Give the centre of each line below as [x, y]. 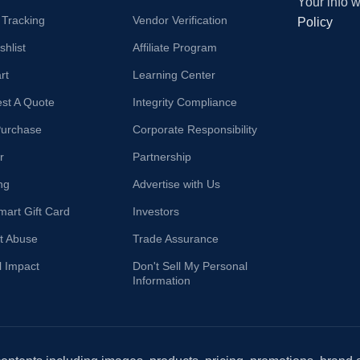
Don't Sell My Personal [190, 266]
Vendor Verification [180, 20]
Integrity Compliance [185, 102]
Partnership [162, 156]
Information [162, 280]
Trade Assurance [176, 238]
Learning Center [174, 74]
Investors [156, 211]
